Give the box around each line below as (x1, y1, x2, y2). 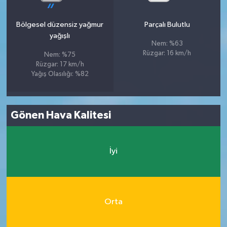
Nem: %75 (44, 51, 76, 58)
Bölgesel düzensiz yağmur (16, 20, 104, 28)
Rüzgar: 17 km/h (35, 61, 84, 68)
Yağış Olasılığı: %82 (31, 70, 89, 78)
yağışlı (50, 31, 70, 40)
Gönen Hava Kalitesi (11, 110, 111, 121)
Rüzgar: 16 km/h (143, 50, 192, 57)
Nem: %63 (151, 40, 183, 47)
